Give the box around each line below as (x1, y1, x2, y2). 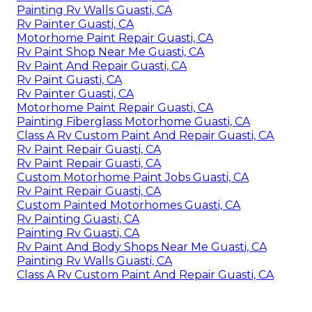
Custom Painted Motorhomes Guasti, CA (17, 198, 240, 212)
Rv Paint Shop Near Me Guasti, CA (17, 45, 204, 59)
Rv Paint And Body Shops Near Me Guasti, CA (17, 240, 267, 254)
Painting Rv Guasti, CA (17, 226, 139, 240)
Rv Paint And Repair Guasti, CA (17, 59, 187, 73)
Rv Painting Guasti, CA (17, 212, 139, 226)
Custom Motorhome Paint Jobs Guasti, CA (17, 171, 249, 185)
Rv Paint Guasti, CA (17, 73, 122, 87)
